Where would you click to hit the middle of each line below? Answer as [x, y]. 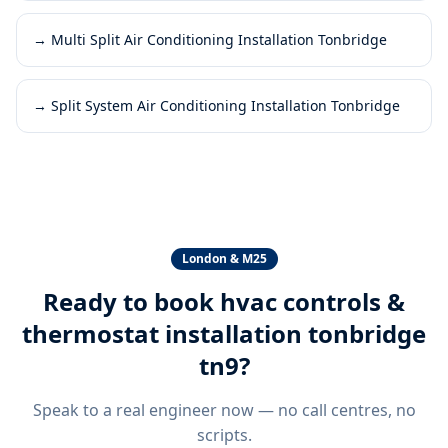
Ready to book [131, 301]
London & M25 [224, 258]
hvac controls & [312, 301]
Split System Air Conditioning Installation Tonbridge [225, 105]
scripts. [224, 434]
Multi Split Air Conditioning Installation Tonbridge [219, 39]
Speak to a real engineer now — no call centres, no [224, 409]
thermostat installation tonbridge [224, 333]
